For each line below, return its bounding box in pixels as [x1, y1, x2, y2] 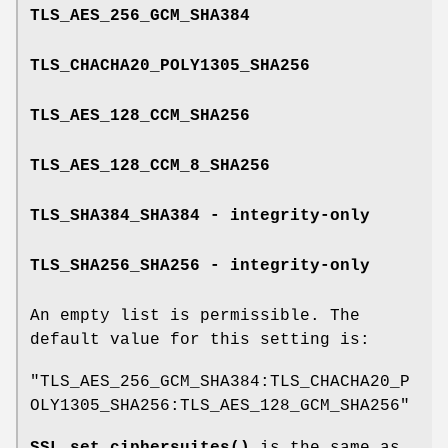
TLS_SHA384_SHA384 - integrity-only [30, 206, 370, 225]
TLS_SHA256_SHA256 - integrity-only [30, 256, 370, 275]
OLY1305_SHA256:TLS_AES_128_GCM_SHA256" [30, 396, 410, 415]
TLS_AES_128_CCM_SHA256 [30, 106, 250, 125]
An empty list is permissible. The [30, 306, 360, 325]
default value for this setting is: [30, 330, 370, 349]
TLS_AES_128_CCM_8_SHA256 [30, 156, 270, 175]
